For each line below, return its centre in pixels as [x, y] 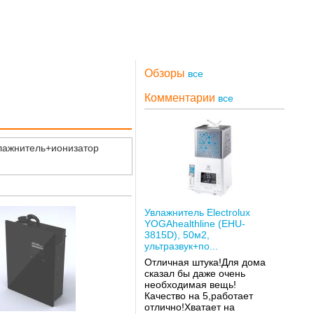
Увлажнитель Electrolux [197, 212]
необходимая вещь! [190, 285]
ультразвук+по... [181, 246]
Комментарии [181, 98]
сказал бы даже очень [194, 274]
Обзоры [166, 73]
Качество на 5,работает [198, 296]
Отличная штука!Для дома [205, 262]
